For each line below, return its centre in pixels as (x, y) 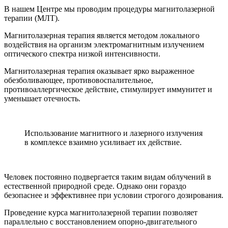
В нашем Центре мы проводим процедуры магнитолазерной (109, 9)
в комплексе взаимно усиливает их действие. (103, 142)
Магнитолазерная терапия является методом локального (102, 35)
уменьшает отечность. (42, 98)
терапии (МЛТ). (32, 18)
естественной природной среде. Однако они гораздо (95, 186)
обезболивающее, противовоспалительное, (79, 80)
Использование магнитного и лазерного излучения (113, 133)
